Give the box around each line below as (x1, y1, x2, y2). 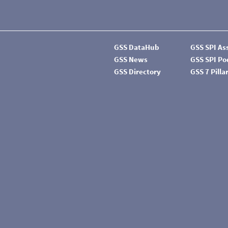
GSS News (114, 54, 148, 64)
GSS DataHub (114, 42, 159, 52)
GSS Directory (114, 67, 161, 76)
